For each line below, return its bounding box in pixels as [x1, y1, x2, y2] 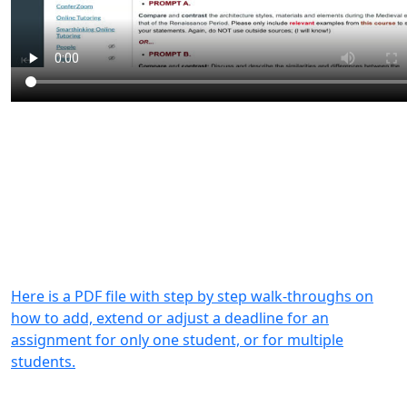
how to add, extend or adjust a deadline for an [11, 308, 329, 328]
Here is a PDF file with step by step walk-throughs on [11, 286, 373, 306]
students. [11, 352, 75, 372]
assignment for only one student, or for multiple [11, 330, 343, 350]
